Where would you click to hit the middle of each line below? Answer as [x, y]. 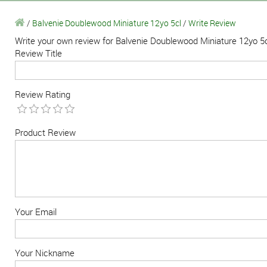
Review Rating [43, 94]
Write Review [212, 23]
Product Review [45, 132]
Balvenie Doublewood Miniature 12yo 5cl [107, 23]
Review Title [38, 53]
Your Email [36, 211]
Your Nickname [45, 252]
